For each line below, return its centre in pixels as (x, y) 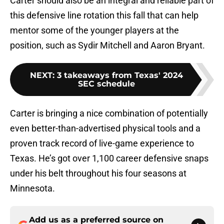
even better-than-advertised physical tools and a (105, 128)
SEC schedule (106, 84)
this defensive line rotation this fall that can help (104, 15)
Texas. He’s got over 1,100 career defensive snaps (109, 158)
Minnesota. (32, 188)
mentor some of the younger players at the (94, 30)
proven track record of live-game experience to (102, 143)
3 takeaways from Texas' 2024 (120, 75)
